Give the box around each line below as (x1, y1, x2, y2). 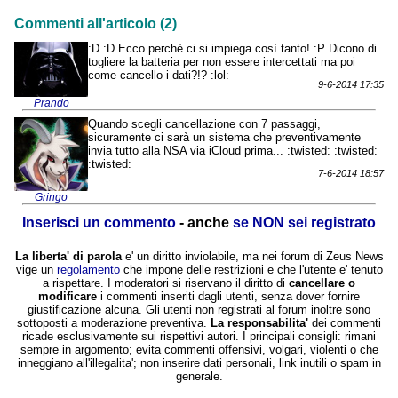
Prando (33, 97, 69, 110)
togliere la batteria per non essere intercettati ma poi (88, 54, 356, 68)
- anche (176, 215, 233, 231)
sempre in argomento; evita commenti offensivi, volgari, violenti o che (20, 343, 378, 357)
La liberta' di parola (14, 250, 122, 264)
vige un (15, 263, 57, 277)
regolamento (56, 263, 120, 277)
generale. (175, 370, 223, 384)
